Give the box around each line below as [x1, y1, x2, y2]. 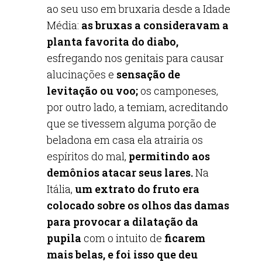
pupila [47, 231, 84, 245]
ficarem [164, 231, 205, 245]
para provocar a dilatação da [47, 215, 198, 229]
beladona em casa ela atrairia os [47, 133, 203, 147]
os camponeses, [138, 84, 218, 98]
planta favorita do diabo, [47, 35, 178, 49]
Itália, [47, 182, 73, 196]
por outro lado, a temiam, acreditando [47, 100, 228, 114]
